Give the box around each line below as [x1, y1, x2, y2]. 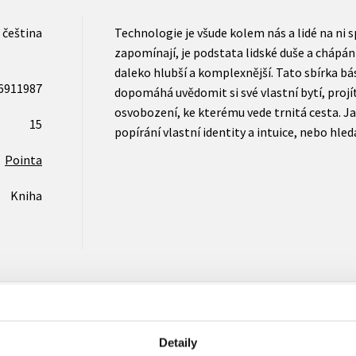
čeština [2, 24, 42, 41]
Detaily [158, 335, 198, 350]
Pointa [4, 151, 42, 168]
